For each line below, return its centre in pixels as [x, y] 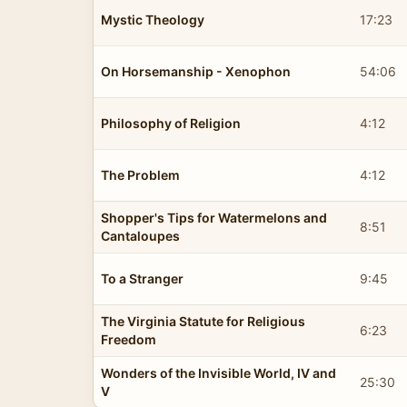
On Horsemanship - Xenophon [196, 71]
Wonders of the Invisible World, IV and [218, 372]
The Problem [140, 174]
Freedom [129, 339]
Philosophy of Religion [171, 123]
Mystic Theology [153, 19]
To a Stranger [142, 278]
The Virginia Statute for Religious [203, 321]
